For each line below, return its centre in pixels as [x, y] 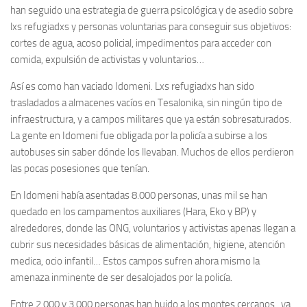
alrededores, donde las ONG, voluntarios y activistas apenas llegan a [153, 228]
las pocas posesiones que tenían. [80, 169]
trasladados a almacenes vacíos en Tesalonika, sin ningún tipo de [146, 103]
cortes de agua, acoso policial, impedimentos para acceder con [141, 43]
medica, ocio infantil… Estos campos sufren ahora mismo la [135, 261]
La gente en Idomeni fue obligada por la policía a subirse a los [139, 136]
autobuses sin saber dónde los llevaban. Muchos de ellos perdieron [152, 152]
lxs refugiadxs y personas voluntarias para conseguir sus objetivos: [151, 27]
